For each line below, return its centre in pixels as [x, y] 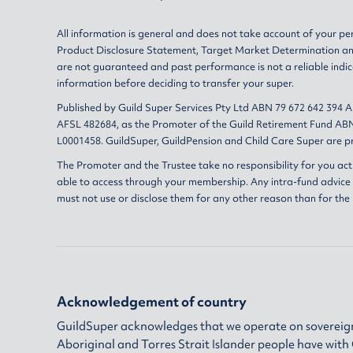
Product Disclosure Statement [126, 50]
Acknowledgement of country [152, 301]
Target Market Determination [270, 50]
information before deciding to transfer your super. [175, 83]
